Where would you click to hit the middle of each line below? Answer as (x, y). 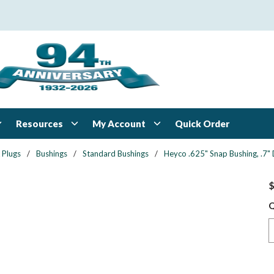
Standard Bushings (116, 154)
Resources (39, 123)
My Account (119, 123)
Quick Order (202, 124)
